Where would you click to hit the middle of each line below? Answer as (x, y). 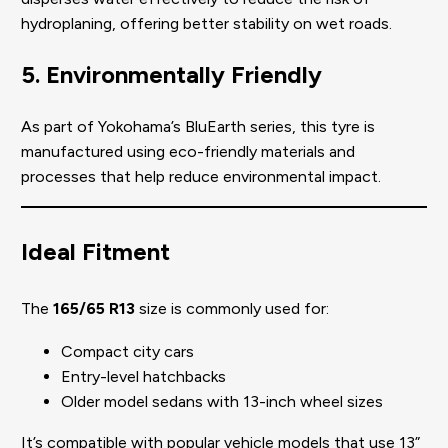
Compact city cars (127, 352)
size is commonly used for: (232, 309)
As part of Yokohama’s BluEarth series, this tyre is (198, 126)
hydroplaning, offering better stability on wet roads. (206, 23)
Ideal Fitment (95, 252)
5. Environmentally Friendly (171, 74)
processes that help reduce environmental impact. (201, 176)
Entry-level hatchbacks (143, 377)
